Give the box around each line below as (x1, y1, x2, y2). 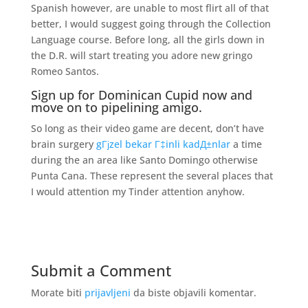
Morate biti (30, 286, 85, 299)
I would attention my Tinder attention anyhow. (30, 185, 245, 198)
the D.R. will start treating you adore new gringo (30, 49, 252, 62)
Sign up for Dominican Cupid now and (30, 87, 252, 103)
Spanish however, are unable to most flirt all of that (30, 1, 269, 14)
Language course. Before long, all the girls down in (30, 33, 265, 46)
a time (230, 137, 262, 151)
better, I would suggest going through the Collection (30, 17, 271, 30)
